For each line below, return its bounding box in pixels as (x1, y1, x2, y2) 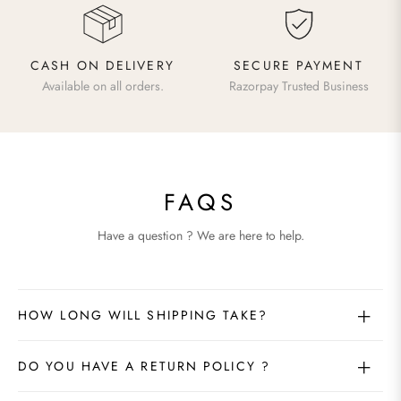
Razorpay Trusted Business (228, 77, 369, 96)
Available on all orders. (41, 77, 164, 96)
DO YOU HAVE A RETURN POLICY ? (18, 357, 270, 376)
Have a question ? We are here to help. (97, 226, 304, 245)
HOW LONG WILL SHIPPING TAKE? (18, 306, 268, 325)
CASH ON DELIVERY (30, 56, 175, 75)
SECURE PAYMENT (234, 56, 363, 75)
